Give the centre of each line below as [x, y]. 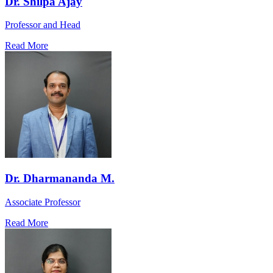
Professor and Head [43, 25]
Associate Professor [43, 202]
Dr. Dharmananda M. [60, 179]
